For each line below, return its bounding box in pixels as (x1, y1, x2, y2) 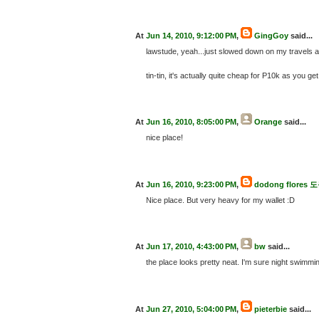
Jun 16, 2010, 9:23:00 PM (146, 179, 236, 189)
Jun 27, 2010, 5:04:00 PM (146, 304, 236, 313)
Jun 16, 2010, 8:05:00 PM (146, 117, 236, 127)
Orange (254, 117, 282, 127)
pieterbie (254, 304, 287, 313)
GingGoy (254, 31, 288, 40)
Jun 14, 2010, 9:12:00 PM (146, 31, 236, 40)
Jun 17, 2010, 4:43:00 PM (146, 242, 236, 251)
